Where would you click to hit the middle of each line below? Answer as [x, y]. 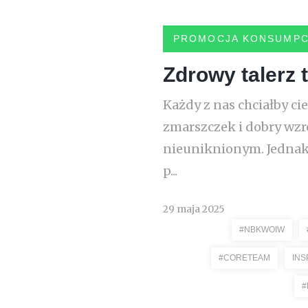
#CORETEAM [244, 258]
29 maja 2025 [194, 209]
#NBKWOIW [262, 230]
